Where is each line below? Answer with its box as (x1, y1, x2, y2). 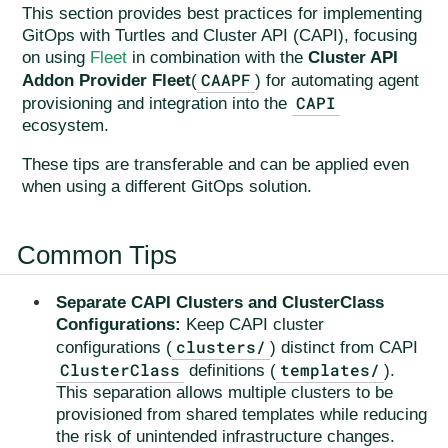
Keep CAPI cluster (181, 314, 324, 334)
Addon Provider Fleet (22, 71, 191, 91)
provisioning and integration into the (22, 94, 292, 114)
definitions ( (184, 360, 277, 380)
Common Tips (17, 241, 177, 270)
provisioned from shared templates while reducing (56, 404, 427, 424)
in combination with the (127, 48, 308, 68)
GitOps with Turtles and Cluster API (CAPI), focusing (22, 26, 417, 46)
